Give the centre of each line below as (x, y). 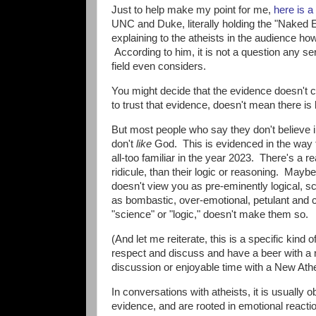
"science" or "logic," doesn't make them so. (210, 214)
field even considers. (159, 67)
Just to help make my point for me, (193, 10)
